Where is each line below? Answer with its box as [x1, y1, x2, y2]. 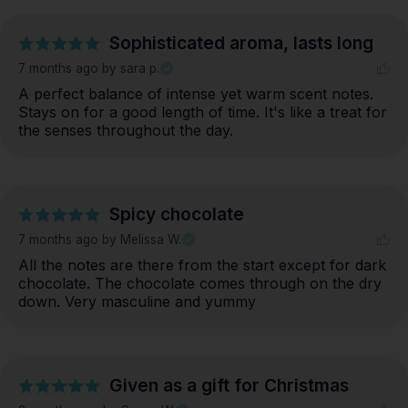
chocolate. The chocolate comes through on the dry [18, 274, 382, 293]
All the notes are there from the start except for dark [18, 256, 386, 275]
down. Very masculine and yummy [18, 292, 256, 311]
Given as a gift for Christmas [109, 374, 349, 397]
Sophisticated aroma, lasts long [109, 32, 373, 55]
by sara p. [102, 61, 159, 76]
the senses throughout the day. [18, 121, 233, 140]
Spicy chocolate [109, 203, 244, 226]
